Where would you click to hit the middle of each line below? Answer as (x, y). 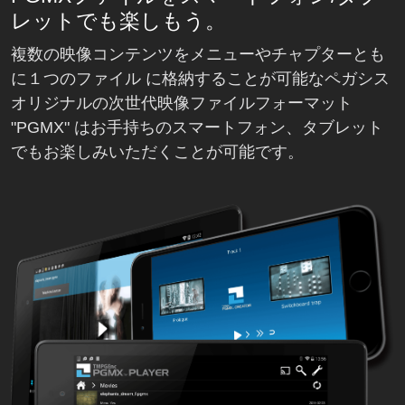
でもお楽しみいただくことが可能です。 (157, 152)
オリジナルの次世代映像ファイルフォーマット (182, 104)
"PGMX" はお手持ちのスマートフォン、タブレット (197, 128)
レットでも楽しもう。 (118, 21)
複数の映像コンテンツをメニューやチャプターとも (198, 55)
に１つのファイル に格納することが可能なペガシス (200, 79)
